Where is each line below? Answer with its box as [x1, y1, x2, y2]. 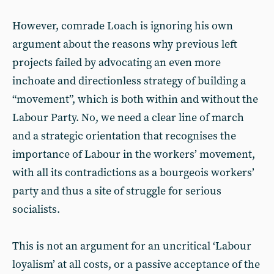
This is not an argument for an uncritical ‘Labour [12, 239, 251, 253]
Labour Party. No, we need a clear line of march [12, 111, 244, 125]
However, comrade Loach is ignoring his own [12, 19, 233, 33]
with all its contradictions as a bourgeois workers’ [12, 166, 254, 180]
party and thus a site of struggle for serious [12, 184, 221, 198]
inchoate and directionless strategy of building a [12, 74, 246, 88]
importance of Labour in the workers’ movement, [12, 147, 255, 161]
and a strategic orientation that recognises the [12, 129, 236, 143]
